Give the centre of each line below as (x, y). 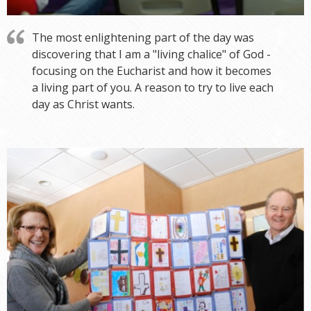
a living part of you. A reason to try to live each (153, 88)
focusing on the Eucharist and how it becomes (152, 71)
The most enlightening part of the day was (143, 38)
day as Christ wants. (83, 104)
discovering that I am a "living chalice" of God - (151, 54)
